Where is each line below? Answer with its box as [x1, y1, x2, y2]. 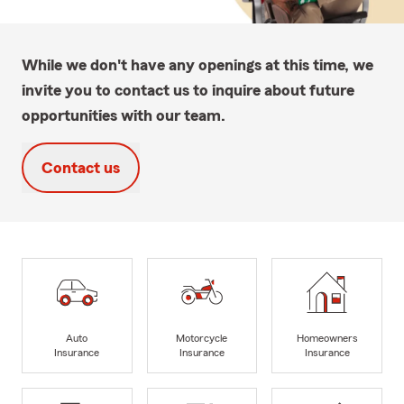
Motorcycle [176, 333, 228, 344]
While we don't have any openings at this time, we [22, 56, 373, 73]
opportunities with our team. [22, 106, 225, 124]
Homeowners [296, 333, 358, 344]
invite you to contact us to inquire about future [22, 81, 354, 98]
